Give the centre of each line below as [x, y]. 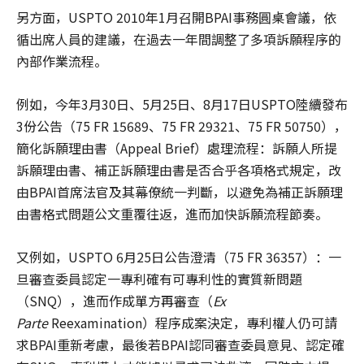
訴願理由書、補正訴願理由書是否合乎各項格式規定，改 [179, 170]
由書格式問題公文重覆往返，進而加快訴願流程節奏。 [172, 214]
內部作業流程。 [62, 61]
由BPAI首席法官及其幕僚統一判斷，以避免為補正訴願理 [180, 192]
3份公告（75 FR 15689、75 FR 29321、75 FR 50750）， [182, 126]
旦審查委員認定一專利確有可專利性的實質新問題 [159, 279]
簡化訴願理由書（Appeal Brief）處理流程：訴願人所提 [177, 148]
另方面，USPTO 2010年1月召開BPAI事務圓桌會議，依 [176, 17]
